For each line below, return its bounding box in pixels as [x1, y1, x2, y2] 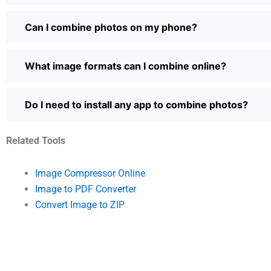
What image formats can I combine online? [25, 59, 226, 72]
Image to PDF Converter [35, 183, 136, 195]
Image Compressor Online [35, 167, 145, 179]
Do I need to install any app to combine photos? [25, 98, 248, 111]
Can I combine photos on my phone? [25, 21, 197, 33]
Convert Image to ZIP [35, 198, 125, 211]
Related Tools [6, 134, 65, 146]
